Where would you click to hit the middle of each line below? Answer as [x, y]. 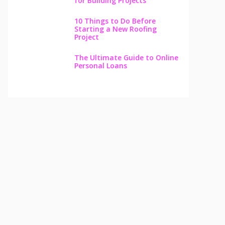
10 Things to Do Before [115, 21]
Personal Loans [100, 65]
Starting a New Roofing [115, 29]
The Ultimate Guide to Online [126, 57]
